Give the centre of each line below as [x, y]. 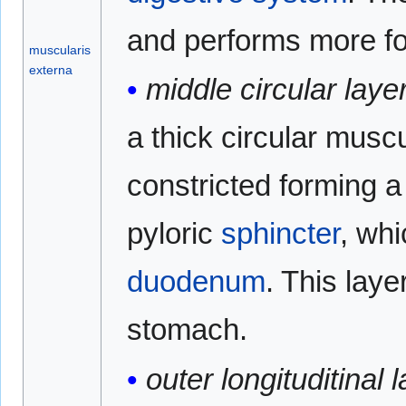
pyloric [174, 234]
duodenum [196, 282]
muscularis [59, 50]
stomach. [187, 330]
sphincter [280, 234]
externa [50, 70]
